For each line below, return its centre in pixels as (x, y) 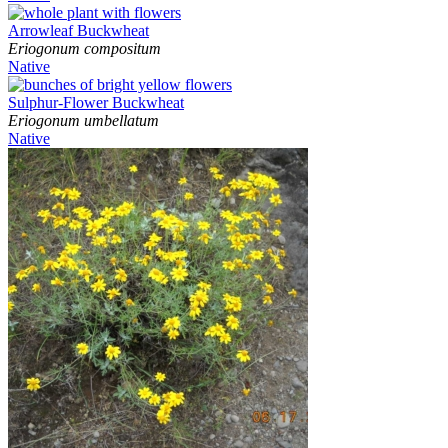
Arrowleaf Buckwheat (78, 31)
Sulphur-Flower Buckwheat (96, 103)
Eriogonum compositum (84, 49)
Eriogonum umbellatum (85, 121)
